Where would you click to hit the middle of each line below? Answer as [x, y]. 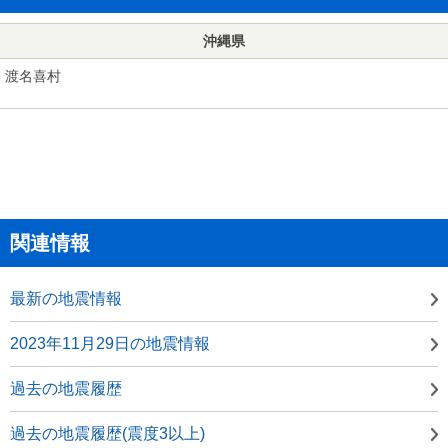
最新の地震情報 [66, 298]
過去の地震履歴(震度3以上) [107, 433]
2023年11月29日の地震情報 [110, 343]
